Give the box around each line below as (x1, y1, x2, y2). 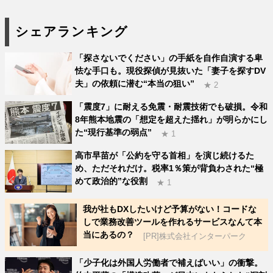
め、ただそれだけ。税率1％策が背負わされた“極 (75, 163, 264, 173)
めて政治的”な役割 (75, 175, 148, 186)
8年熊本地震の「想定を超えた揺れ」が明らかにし (75, 114, 268, 124)
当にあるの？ (83, 229, 135, 239)
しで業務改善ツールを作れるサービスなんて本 (83, 216, 263, 227)
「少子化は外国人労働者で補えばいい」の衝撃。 (75, 257, 263, 268)
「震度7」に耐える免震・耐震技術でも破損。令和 (75, 101, 268, 112)
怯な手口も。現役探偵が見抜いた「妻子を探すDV (75, 65, 266, 76)
